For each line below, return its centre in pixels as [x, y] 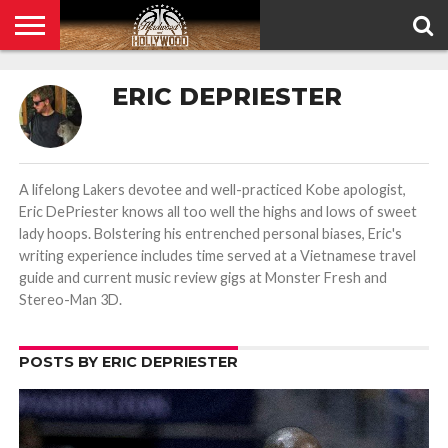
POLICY [65, 99]
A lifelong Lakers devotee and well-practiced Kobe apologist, [212, 189]
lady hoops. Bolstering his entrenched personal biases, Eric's [210, 233]
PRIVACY [69, 86]
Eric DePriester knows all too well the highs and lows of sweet [217, 211]
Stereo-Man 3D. [70, 299]
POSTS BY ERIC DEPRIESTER [128, 362]
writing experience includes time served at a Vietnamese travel [217, 255]
